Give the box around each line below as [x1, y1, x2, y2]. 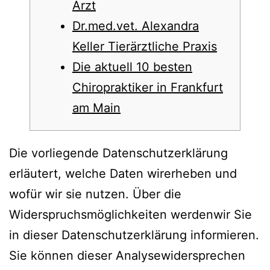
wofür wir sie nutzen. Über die [9, 187, 181, 201]
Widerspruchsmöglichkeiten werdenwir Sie [9, 207, 252, 222]
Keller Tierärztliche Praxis [72, 39, 217, 54]
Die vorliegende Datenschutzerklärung [9, 146, 228, 160]
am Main [72, 101, 121, 115]
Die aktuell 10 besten [72, 60, 192, 74]
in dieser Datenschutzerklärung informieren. [9, 228, 259, 242]
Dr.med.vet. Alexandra [72, 19, 199, 33]
